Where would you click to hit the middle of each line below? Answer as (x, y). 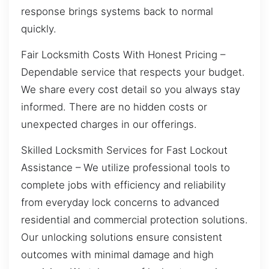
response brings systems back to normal (117, 11)
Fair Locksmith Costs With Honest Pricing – (123, 54)
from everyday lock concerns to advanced (120, 203)
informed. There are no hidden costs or (114, 107)
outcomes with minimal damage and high (117, 255)
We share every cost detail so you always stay (131, 89)
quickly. (39, 29)
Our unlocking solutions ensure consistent (122, 237)
